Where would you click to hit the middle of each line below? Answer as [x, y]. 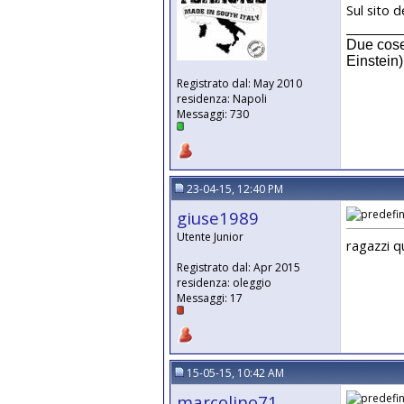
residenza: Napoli [222, 99]
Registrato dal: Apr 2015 [239, 267]
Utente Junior [210, 237]
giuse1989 [218, 218]
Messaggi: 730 [213, 114]
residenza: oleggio [224, 283]
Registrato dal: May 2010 [239, 83]
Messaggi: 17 [210, 298]
